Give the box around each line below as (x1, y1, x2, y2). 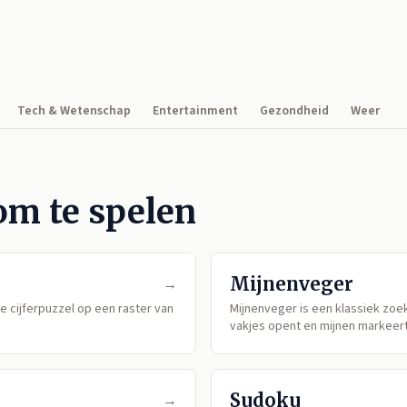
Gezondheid (260, 102, 329, 120)
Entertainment (153, 102, 238, 120)
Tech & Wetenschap (17, 102, 131, 120)
